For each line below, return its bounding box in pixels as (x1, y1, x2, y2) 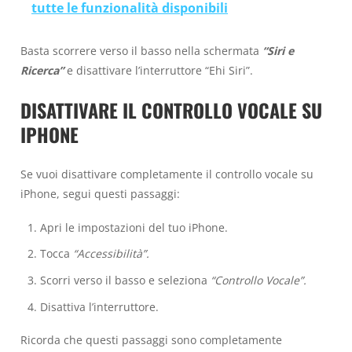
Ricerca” (20, 63, 64, 79)
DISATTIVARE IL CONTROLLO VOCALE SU (20, 95, 322, 124)
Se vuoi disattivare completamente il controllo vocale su (20, 167, 313, 182)
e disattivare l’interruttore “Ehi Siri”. (64, 63, 253, 79)
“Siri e (262, 43, 294, 59)
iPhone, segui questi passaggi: (20, 186, 180, 202)
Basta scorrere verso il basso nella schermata (20, 43, 262, 59)
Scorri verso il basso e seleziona (39, 273, 211, 288)
